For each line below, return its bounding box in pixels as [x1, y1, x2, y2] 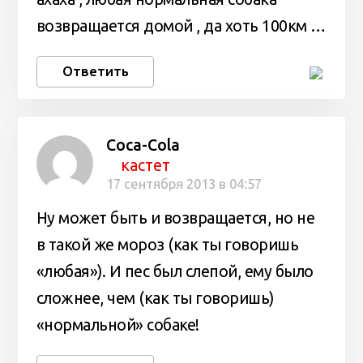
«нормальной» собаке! [36, 316, 199, 335]
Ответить [62, 63, 129, 79]
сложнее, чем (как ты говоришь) [36, 289, 274, 308]
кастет [121, 156, 171, 174]
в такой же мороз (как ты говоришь [36, 236, 299, 254]
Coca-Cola [105, 135, 180, 154]
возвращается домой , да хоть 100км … [36, 16, 326, 35]
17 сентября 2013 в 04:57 [105, 175, 262, 191]
